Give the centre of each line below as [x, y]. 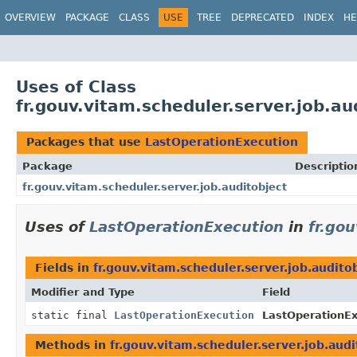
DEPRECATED [263, 18]
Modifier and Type [83, 292]
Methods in [73, 345]
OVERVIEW [30, 18]
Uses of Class [76, 86]
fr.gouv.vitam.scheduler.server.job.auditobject [155, 186]
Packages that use [86, 141]
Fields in [64, 267]
